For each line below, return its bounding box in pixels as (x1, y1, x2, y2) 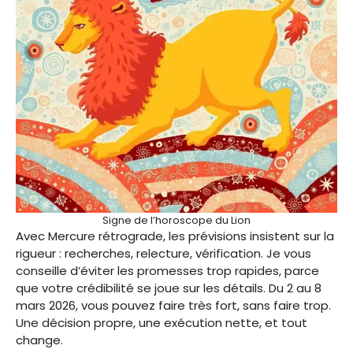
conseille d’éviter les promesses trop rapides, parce (16, 262, 319, 279)
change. (16, 331, 63, 348)
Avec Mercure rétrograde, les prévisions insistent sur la (16, 227, 334, 244)
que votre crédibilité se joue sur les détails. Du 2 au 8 (16, 279, 321, 296)
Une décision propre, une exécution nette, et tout (16, 314, 307, 331)
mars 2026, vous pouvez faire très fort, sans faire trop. (16, 296, 331, 314)
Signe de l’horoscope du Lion (102, 212, 251, 228)
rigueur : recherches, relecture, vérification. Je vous (16, 244, 311, 262)
